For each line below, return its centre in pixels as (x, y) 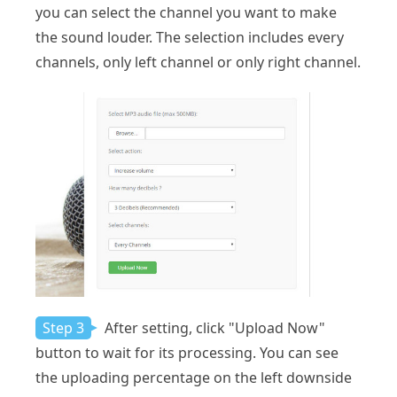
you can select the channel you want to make (186, 13)
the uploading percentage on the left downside (194, 378)
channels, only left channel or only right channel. (198, 62)
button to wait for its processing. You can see (187, 353)
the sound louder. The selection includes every (190, 38)
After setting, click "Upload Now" (213, 328)
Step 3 (63, 328)
